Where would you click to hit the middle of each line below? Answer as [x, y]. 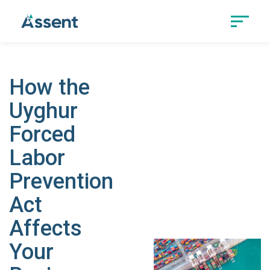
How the [50, 87]
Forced [42, 134]
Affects [46, 228]
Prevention [61, 181]
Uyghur [44, 111]
